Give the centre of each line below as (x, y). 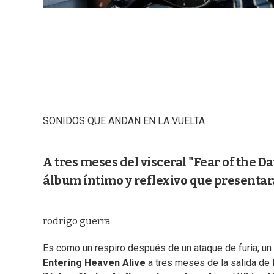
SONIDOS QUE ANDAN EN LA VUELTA (124, 121)
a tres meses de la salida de (210, 263)
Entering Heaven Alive (95, 263)
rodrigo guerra (77, 221)
